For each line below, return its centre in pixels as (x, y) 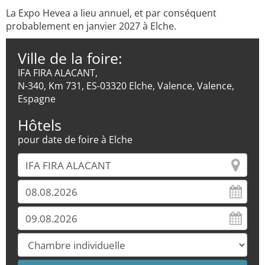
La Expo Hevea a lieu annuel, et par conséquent (111, 13)
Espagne (37, 99)
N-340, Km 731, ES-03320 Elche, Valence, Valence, (126, 86)
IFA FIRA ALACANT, (58, 73)
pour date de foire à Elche (75, 140)
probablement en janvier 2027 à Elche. (91, 26)
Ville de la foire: (70, 58)
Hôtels (40, 125)
